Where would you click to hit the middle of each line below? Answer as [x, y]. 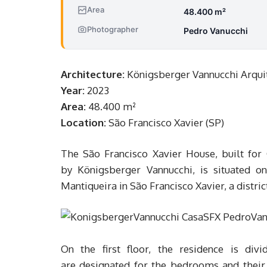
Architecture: [93, 74]
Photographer [113, 29]
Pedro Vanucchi [216, 31]
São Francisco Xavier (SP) [165, 123]
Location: [83, 123]
